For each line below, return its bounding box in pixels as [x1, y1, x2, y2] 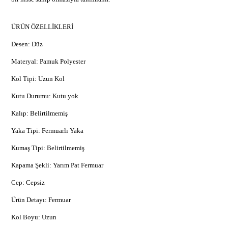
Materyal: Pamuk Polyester [11, 57, 85, 65]
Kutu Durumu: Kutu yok [11, 92, 78, 100]
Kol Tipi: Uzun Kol [11, 74, 65, 82]
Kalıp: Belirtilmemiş [11, 109, 68, 117]
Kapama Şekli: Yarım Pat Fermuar [11, 161, 103, 169]
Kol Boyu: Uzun [11, 213, 56, 221]
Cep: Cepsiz [11, 178, 45, 186]
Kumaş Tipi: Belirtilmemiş [11, 144, 84, 152]
